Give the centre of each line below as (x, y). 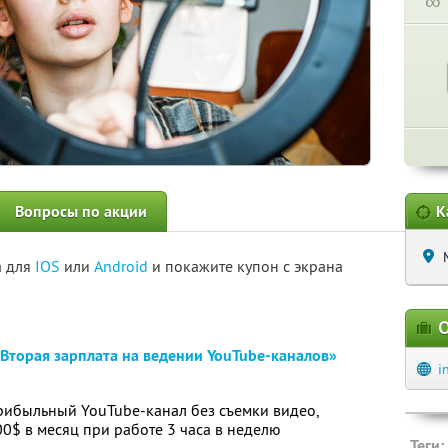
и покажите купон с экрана (247, 266)
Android (123, 266)
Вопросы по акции (81, 211)
